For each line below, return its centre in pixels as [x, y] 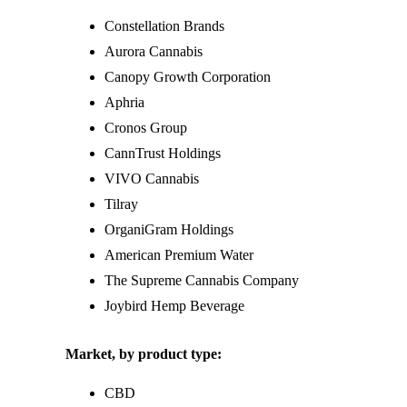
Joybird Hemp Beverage [174, 305]
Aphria [124, 102]
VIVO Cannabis [151, 178]
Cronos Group [145, 127]
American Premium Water [179, 254]
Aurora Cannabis [153, 51]
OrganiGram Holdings [169, 229]
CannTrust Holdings [162, 153]
